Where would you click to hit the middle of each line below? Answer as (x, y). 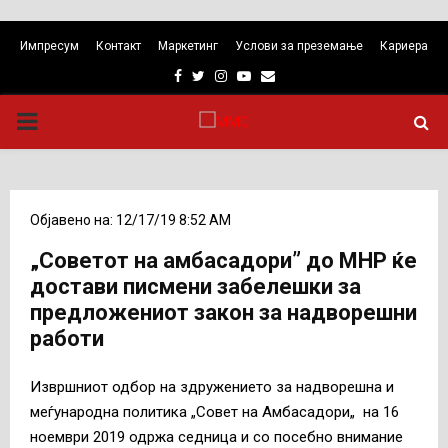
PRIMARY (66, 121)
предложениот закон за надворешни (223, 312)
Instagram (258, 75)
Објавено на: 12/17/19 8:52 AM (130, 220)
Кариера (404, 46)
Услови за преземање (299, 46)
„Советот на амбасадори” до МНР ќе (223, 260)
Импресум (49, 46)
